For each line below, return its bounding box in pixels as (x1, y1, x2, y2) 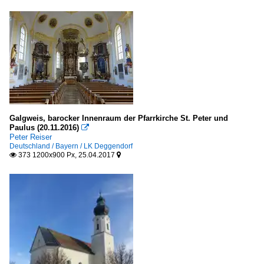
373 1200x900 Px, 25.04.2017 (16, 150, 117, 159)
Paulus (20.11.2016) (9, 123, 79, 132)
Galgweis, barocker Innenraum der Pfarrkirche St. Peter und (9, 113, 228, 123)
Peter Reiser (9, 132, 52, 141)
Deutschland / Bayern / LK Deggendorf (9, 141, 133, 150)
